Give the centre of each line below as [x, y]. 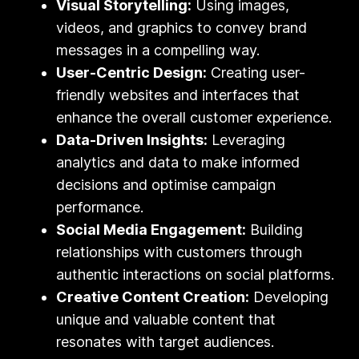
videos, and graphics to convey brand [182, 27]
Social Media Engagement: [151, 229]
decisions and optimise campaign [166, 184]
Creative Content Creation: [153, 296]
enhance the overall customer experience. [194, 117]
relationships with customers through [179, 252]
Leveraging [247, 139]
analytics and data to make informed [178, 162]
